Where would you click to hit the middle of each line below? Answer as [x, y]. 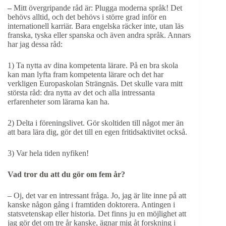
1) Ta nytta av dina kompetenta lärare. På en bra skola [93, 65]
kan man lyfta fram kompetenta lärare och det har [86, 74]
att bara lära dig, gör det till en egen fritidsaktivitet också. [97, 132]
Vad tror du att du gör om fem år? [66, 174]
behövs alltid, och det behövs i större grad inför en [87, 17]
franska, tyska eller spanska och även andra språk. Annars [99, 35]
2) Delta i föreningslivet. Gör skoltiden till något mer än [96, 123]
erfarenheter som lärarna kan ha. [59, 101]
